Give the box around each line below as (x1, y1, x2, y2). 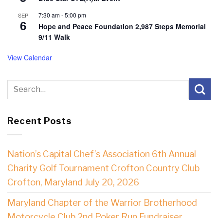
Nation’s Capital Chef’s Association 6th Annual (7, 148, 196, 160)
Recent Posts (7, 115, 72, 127)
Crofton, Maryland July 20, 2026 (7, 177, 139, 188)
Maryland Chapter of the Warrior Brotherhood (7, 197, 197, 209)
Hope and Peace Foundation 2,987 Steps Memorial (38, 21, 206, 32)
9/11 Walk (38, 32, 70, 42)
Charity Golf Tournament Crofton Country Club (7, 163, 200, 174)
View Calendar (7, 53, 52, 63)
